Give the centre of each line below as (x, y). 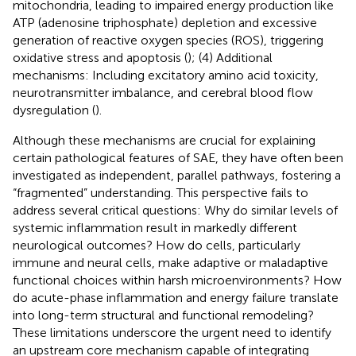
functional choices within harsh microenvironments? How (177, 280)
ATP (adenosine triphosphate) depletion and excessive (165, 22)
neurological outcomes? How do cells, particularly (157, 245)
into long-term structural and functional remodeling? (163, 315)
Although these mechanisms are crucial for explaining (164, 140)
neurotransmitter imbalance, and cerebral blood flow (163, 92)
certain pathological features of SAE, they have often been (178, 157)
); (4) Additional (230, 57)
